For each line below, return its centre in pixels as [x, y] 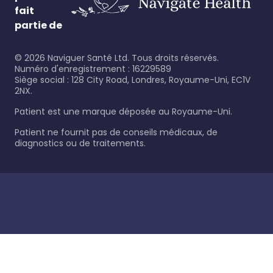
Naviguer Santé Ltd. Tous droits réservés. [132, 58]
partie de [38, 25]
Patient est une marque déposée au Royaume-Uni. [123, 112]
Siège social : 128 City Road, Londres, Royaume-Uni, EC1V [133, 80]
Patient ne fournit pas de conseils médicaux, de [116, 132]
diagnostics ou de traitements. [80, 143]
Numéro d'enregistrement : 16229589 [93, 69]
